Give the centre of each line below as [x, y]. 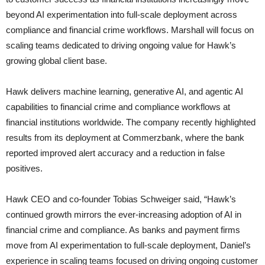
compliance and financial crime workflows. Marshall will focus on [130, 30]
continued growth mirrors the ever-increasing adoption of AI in [124, 214]
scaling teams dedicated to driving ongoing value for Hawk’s [121, 45]
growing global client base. [56, 60]
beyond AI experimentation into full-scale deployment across [122, 14]
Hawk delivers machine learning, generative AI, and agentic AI [125, 91]
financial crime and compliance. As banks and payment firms [123, 230]
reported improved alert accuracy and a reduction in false [115, 153]
